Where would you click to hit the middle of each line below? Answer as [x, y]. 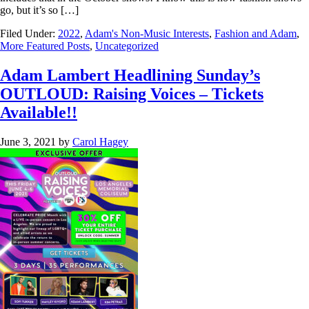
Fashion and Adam [256, 34]
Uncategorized [127, 46]
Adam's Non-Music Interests [147, 34]
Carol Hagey [100, 141]
